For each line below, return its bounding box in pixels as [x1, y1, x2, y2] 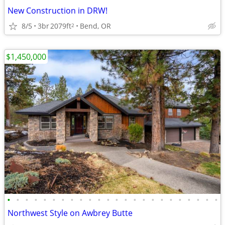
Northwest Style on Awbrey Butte [8, 207, 133, 218]
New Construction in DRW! [8, 5, 107, 16]
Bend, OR [80, 21, 111, 31]
